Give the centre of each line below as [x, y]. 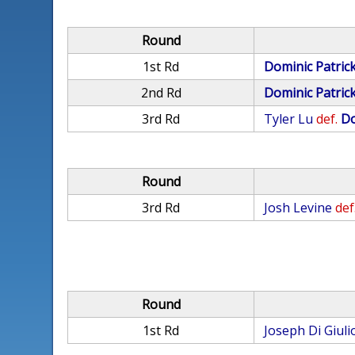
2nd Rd [161, 93]
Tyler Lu [289, 119]
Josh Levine [298, 208]
